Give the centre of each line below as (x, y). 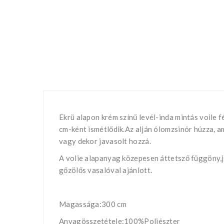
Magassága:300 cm (93, 204)
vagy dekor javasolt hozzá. (105, 141)
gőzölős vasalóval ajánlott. (106, 170)
